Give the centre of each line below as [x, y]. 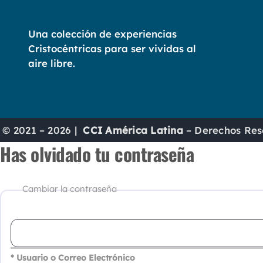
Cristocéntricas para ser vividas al [112, 48]
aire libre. [52, 63]
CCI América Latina [133, 130]
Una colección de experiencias [102, 33]
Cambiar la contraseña [70, 189]
